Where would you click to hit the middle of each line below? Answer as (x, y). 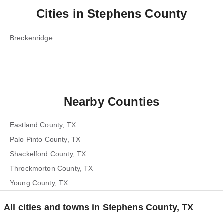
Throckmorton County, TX (52, 168)
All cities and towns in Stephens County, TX (99, 207)
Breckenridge (31, 38)
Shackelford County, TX (48, 154)
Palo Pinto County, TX (45, 139)
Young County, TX (39, 183)
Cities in (62, 14)
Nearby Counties (111, 101)
